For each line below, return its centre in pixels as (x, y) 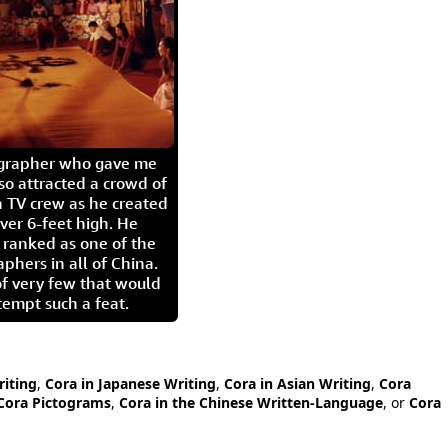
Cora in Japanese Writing (130, 383)
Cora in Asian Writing (297, 383)
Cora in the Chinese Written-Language (251, 402)
